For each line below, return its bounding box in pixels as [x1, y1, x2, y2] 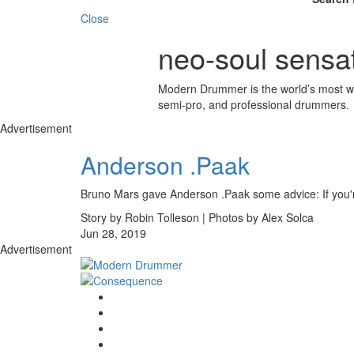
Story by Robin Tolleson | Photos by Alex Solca [81, 209, 314, 225]
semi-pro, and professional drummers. [157, 96, 349, 112]
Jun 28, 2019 [81, 224, 146, 241]
